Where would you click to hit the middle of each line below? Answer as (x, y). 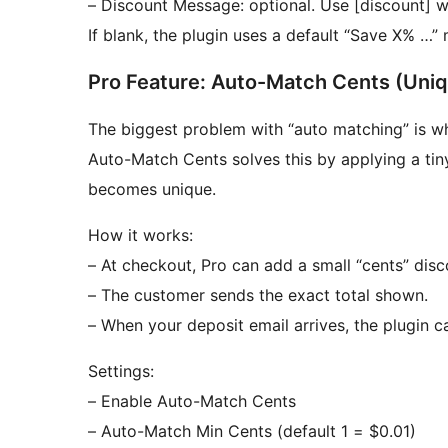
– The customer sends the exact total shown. (258, 295)
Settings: (121, 371)
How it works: (140, 235)
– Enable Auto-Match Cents (192, 401)
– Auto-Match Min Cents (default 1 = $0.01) (252, 431)
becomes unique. (152, 189)
